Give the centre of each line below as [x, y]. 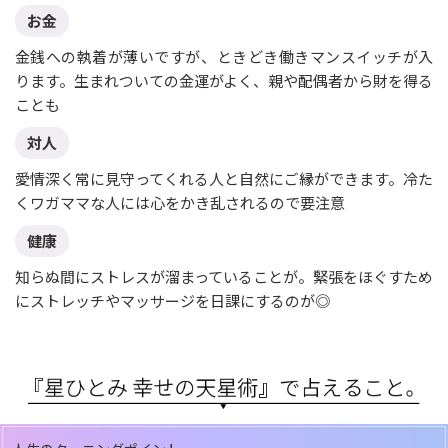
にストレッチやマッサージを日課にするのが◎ [172, 301]
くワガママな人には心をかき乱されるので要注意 [179, 203]
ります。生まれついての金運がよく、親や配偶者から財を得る [224, 81]
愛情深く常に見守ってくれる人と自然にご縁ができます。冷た [224, 179]
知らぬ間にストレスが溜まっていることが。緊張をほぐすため [224, 277]
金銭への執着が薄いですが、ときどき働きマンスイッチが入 [224, 57]
